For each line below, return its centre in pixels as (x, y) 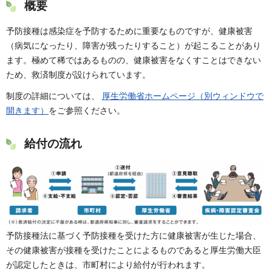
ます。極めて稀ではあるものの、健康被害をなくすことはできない (134, 60)
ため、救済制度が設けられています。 (78, 75)
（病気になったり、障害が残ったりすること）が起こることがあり (134, 46)
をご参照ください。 (87, 111)
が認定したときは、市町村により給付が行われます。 (108, 264)
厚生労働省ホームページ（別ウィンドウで (183, 96)
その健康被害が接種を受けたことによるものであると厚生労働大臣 (134, 250)
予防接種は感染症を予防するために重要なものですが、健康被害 (129, 31)
